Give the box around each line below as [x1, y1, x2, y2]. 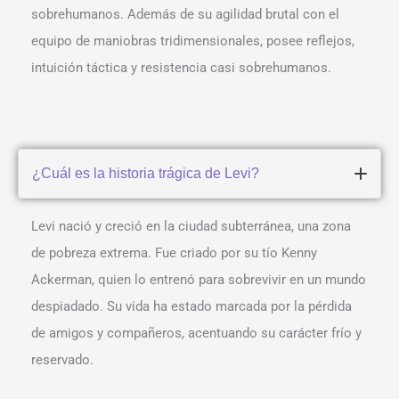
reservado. [31, 352, 94, 369]
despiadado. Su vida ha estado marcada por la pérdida [31, 298, 352, 315]
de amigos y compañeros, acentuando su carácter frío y [31, 325, 362, 342]
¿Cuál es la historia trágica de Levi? [32, 166, 259, 182]
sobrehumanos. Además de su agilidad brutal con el [31, 6, 339, 23]
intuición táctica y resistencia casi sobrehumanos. [31, 60, 331, 77]
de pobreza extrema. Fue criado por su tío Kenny [31, 245, 317, 262]
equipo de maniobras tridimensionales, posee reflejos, [31, 33, 354, 50]
